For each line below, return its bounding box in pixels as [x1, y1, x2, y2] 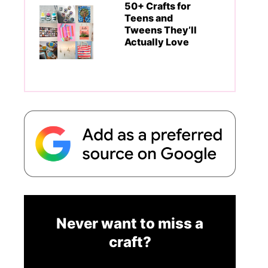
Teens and [124, 11, 173, 24]
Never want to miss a [56, 214, 203, 232]
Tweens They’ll [124, 23, 197, 36]
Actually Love [124, 35, 189, 48]
